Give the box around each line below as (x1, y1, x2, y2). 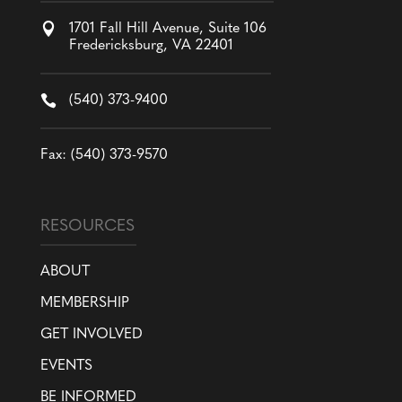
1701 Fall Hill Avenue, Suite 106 (68, 22, 267, 37)
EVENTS (39, 359, 92, 374)
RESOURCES (39, 218, 135, 236)
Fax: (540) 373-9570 (39, 148, 168, 163)
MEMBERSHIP (39, 296, 129, 311)
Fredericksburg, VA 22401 (68, 39, 233, 54)
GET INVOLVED (39, 328, 143, 343)
